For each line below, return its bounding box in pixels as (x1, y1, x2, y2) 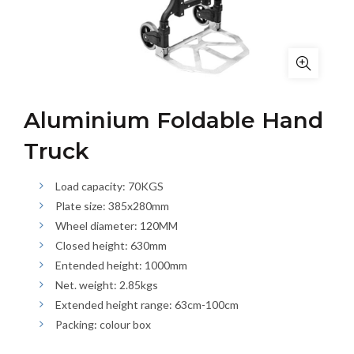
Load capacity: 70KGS (55, 179, 164, 193)
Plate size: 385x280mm (55, 199, 169, 213)
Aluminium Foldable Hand (24, 107, 323, 134)
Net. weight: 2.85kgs (55, 278, 158, 292)
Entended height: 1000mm (55, 258, 187, 272)
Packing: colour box (55, 318, 151, 331)
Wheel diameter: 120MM (55, 219, 178, 232)
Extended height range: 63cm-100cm (55, 298, 239, 311)
